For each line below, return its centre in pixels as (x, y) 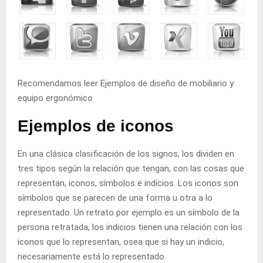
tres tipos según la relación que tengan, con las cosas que (131, 169)
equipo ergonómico (55, 98)
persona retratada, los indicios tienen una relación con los (130, 227)
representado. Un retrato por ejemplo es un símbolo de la (129, 213)
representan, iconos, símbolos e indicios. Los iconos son (128, 183)
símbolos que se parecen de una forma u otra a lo (115, 198)
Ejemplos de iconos (96, 126)
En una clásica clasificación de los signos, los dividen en (126, 154)
